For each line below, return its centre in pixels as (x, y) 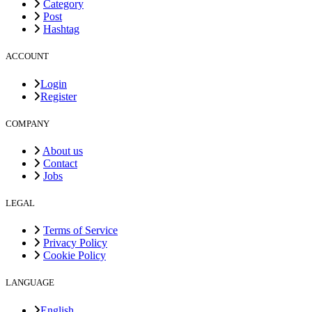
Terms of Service (80, 231)
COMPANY (28, 123)
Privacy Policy (75, 243)
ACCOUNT (27, 56)
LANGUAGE (30, 283)
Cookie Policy (75, 256)
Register (58, 96)
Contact (60, 163)
